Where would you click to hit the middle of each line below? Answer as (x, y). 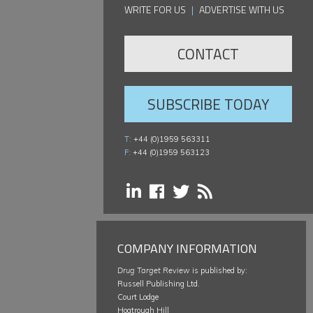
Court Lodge (138, 297)
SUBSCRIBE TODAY (208, 104)
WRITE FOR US (155, 10)
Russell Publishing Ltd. (159, 284)
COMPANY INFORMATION (187, 249)
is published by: (219, 271)
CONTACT (208, 54)
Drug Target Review (154, 271)
